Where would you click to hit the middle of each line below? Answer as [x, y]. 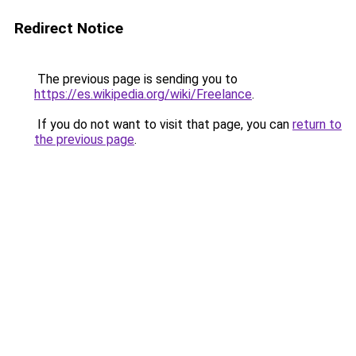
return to [317, 124]
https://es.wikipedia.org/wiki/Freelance [143, 94]
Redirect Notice [69, 28]
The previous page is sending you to [136, 79]
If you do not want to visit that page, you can [163, 124]
